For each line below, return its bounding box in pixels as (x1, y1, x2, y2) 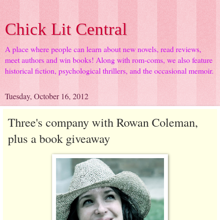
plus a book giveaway (8, 130, 110, 146)
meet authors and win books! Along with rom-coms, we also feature (5, 55, 213, 65)
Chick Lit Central (5, 20, 127, 38)
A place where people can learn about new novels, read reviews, (5, 44, 201, 54)
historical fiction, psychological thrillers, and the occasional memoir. (5, 65, 214, 76)
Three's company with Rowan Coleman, (8, 114, 198, 130)
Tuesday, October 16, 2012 (5, 91, 88, 101)
